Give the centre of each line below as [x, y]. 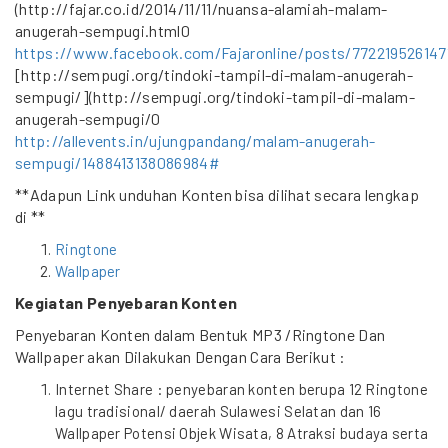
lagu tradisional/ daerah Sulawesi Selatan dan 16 [218, 411]
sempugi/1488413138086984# [118, 162]
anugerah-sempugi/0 [88, 118]
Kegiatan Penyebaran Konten [126, 302]
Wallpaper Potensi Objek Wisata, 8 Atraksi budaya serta [242, 433]
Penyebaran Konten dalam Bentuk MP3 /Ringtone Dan [200, 334]
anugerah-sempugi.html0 [103, 30]
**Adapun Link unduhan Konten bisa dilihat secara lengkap [217, 194]
